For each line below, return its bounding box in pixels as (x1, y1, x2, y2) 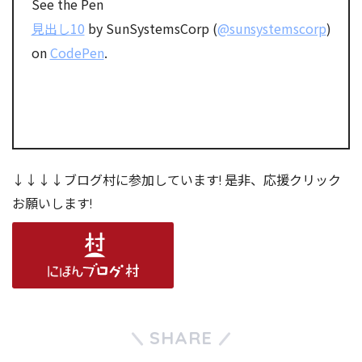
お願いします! (12, 196, 92, 213)
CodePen (49, 43, 104, 63)
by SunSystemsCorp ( (84, 19, 217, 39)
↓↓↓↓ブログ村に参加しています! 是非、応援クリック (12, 172, 341, 189)
